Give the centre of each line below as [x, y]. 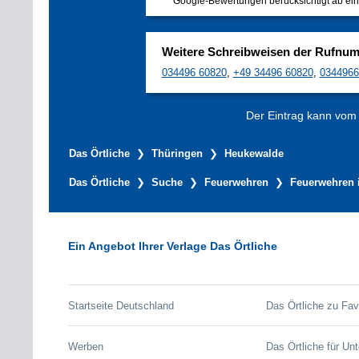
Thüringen [177, 154]
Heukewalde [254, 154]
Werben [86, 347]
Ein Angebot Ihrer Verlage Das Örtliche [173, 246]
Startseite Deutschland [121, 305]
